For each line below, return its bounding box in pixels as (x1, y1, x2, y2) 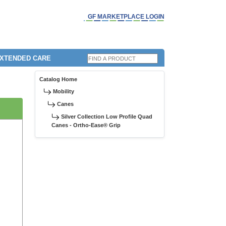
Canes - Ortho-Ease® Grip (51, 122, 121, 129)
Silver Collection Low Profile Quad (61, 114, 152, 120)
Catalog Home (39, 76, 77, 82)
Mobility (53, 88, 74, 94)
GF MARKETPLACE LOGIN (88, 13, 164, 20)
